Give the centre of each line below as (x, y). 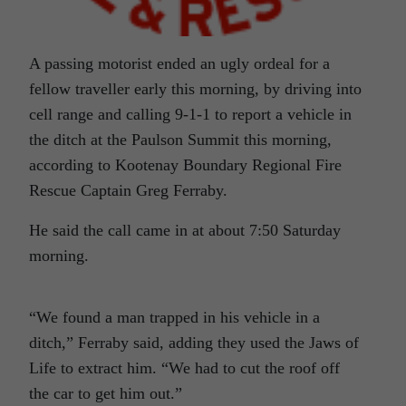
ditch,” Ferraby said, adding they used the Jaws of (194, 343)
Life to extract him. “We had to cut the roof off (184, 368)
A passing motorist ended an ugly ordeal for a (179, 64)
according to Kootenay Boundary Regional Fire (185, 165)
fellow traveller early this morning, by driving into (195, 89)
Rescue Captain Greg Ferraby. (128, 191)
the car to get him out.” (106, 394)
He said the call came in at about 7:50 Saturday (185, 231)
